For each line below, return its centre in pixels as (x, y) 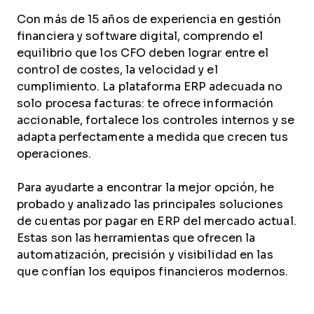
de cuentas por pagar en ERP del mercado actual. (157, 221)
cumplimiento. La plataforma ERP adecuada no (150, 87)
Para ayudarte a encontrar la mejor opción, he (146, 187)
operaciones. (54, 154)
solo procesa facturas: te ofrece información (145, 103)
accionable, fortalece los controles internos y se (156, 120)
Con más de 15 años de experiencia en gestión (149, 19)
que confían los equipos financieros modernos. (153, 272)
